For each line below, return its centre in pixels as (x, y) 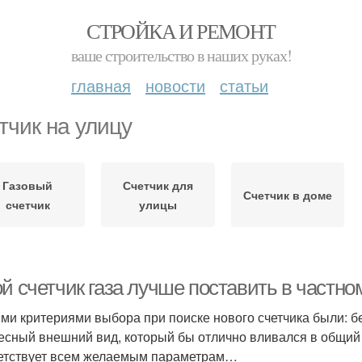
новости (175, 85)
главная (101, 85)
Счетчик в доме (287, 195)
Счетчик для (158, 185)
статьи (244, 85)
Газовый (28, 185)
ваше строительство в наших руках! (181, 55)
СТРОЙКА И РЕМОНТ (181, 31)
